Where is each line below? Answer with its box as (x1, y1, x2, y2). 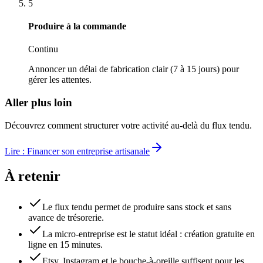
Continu (28, 44, 58, 55)
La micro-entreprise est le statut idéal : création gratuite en (42, 228, 255, 239)
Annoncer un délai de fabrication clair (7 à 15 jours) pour (28, 64, 239, 75)
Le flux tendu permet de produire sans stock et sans (42, 201, 231, 212)
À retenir (5, 168, 60, 184)
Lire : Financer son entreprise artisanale (5, 146, 150, 156)
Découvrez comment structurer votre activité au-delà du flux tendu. (5, 120, 252, 130)
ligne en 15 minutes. (28, 239, 103, 249)
